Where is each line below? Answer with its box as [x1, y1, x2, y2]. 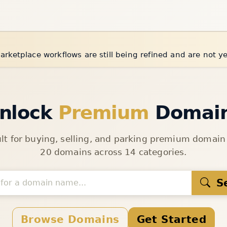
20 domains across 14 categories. [40, 146, 187, 157]
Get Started [136, 213, 206, 225]
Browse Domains [20, 213, 120, 225]
